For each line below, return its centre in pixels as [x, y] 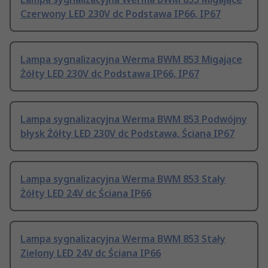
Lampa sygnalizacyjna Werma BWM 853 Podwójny [134, 119]
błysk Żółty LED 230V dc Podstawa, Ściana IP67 [127, 134]
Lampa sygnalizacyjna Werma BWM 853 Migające [131, 60]
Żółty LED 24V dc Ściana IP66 [86, 194]
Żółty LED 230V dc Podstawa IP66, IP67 [110, 74]
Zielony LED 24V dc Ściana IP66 [91, 253]
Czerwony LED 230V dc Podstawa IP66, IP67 [121, 14]
